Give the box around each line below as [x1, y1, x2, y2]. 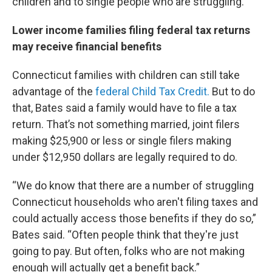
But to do [209, 85, 255, 98]
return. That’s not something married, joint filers [12, 118, 240, 131]
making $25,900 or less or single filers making [12, 134, 231, 148]
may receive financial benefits [12, 40, 161, 53]
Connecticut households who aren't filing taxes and [12, 195, 258, 209]
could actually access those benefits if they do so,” [12, 212, 256, 225]
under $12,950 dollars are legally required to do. [12, 151, 237, 164]
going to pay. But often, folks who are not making [12, 245, 245, 258]
